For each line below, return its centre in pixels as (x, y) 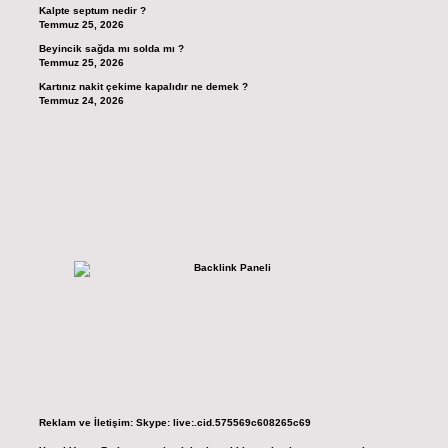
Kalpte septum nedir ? (92, 11)
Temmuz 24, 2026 (81, 100)
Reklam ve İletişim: (85, 423)
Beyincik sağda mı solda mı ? (111, 49)
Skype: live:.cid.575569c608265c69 (223, 423)
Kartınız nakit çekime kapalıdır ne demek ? (143, 86)
